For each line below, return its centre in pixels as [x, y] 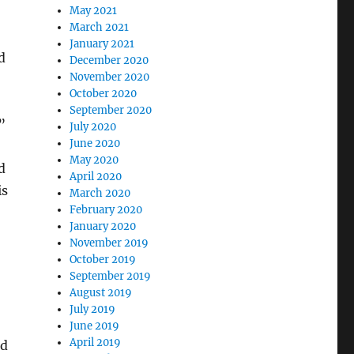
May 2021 [94, 11]
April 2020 [96, 177]
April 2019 [96, 343]
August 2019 [101, 293]
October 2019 [103, 260]
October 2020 [104, 94]
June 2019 [95, 326]
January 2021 [102, 44]
